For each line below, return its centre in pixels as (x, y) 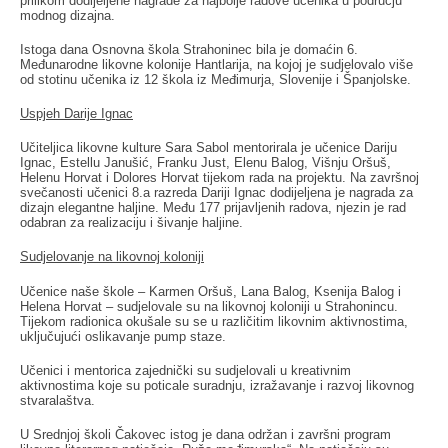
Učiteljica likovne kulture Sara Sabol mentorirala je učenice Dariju (208, 148)
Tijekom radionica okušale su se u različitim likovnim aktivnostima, (214, 321)
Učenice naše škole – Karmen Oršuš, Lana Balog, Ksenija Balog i (210, 291)
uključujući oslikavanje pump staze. (123, 336)
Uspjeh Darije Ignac (76, 113)
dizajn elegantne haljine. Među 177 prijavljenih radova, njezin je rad (213, 208)
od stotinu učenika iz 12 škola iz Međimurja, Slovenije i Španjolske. (215, 79)
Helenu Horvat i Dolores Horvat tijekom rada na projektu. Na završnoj (219, 178)
